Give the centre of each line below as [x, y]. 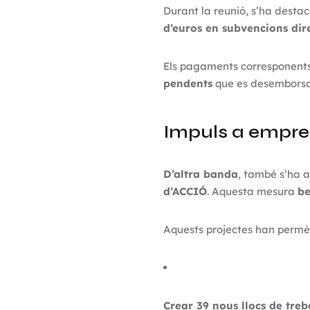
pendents [188, 83]
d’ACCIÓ [185, 191]
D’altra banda [200, 174]
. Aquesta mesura [252, 191]
